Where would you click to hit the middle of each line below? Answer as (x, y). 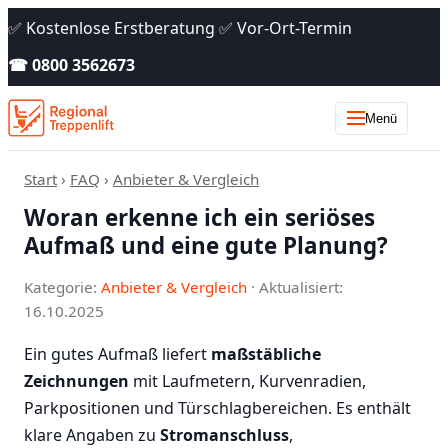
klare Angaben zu (92, 434)
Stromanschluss (224, 434)
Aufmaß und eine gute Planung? (206, 245)
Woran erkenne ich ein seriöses (199, 217)
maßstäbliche (266, 353)
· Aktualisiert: (297, 286)
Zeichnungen (76, 380)
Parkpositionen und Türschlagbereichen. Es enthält (217, 407)
